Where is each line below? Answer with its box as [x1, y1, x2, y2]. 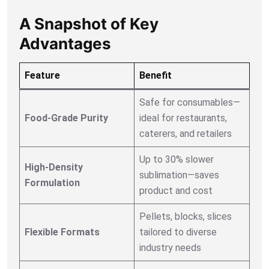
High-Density [25, 161, 83, 173]
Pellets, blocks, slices [139, 210, 232, 222]
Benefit [139, 69, 172, 81]
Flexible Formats [25, 226, 100, 238]
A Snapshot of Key [19, 14, 159, 33]
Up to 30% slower [139, 153, 214, 165]
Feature [25, 69, 60, 81]
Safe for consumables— [139, 96, 240, 108]
